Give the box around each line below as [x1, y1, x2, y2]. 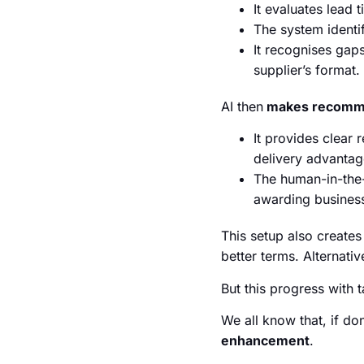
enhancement [221, 332, 310, 349]
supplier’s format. [253, 62, 360, 79]
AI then [221, 98, 263, 115]
